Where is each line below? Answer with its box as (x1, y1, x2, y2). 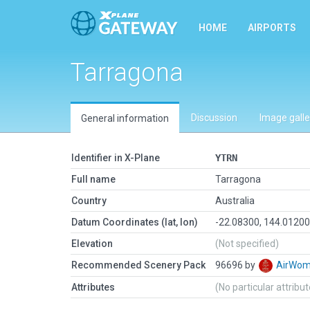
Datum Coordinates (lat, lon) (71, 217, 198, 228)
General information (81, 113, 169, 124)
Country (71, 195, 107, 206)
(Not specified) (215, 238, 279, 249)
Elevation (71, 238, 113, 249)
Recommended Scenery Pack (71, 259, 206, 271)
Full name (71, 174, 116, 185)
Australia (215, 195, 255, 206)
